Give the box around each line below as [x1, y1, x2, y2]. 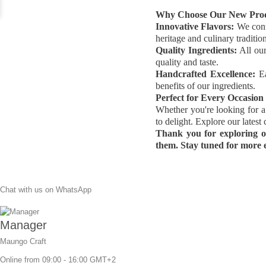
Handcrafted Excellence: [156, 68, 255, 79]
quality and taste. [156, 56, 218, 67]
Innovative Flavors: [156, 21, 235, 31]
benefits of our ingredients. [156, 80, 255, 91]
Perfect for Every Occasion [156, 92, 264, 103]
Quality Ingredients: [156, 45, 237, 55]
